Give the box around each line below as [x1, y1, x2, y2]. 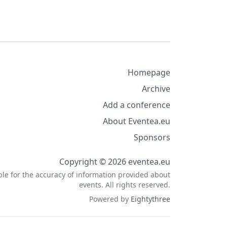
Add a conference [103, 99, 170, 110]
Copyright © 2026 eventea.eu [59, 156, 170, 167]
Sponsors [134, 132, 170, 143]
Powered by [89, 194, 131, 204]
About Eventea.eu [103, 116, 170, 127]
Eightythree [131, 194, 170, 204]
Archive [142, 83, 170, 94]
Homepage [128, 67, 170, 78]
